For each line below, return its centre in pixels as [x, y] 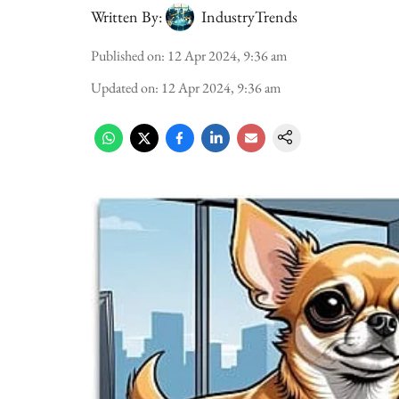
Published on [126, 56]
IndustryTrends [249, 16]
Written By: [126, 16]
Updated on [123, 88]
